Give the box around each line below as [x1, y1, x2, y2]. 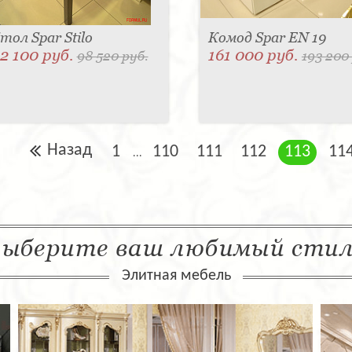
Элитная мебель [121, 268, 231, 284]
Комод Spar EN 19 [207, 29, 326, 46]
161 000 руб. [207, 46, 302, 65]
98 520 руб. [76, 48, 148, 64]
